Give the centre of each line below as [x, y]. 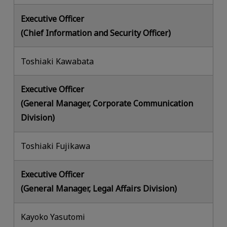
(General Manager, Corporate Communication [107, 104]
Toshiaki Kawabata [58, 61]
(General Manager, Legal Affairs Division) [99, 189]
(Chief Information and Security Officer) [96, 33]
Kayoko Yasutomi [53, 217]
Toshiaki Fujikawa [56, 146]
